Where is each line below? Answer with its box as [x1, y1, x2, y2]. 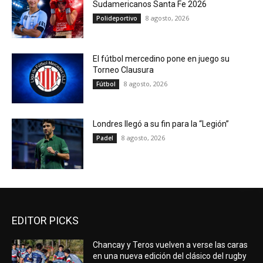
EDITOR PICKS [12, 214, 79, 227]
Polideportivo [96, 14, 138, 23]
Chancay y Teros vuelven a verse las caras [93, 240, 248, 250]
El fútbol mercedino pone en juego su [93, 53, 230, 63]
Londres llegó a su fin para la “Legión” [93, 119, 230, 129]
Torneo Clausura [93, 65, 154, 75]
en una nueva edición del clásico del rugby [93, 251, 247, 261]
